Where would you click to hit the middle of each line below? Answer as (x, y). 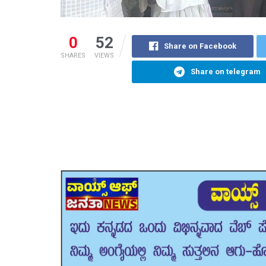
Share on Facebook (200, 46)
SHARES (73, 55)
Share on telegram (226, 71)
